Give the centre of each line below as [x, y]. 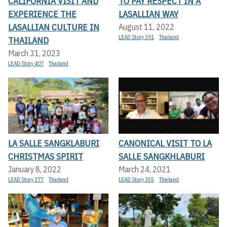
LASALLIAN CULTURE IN [54, 27]
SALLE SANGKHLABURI [162, 156]
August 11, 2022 [146, 27]
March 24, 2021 [145, 169]
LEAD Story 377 [26, 179]
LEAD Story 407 [26, 63]
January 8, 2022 [35, 169]
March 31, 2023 [34, 53]
